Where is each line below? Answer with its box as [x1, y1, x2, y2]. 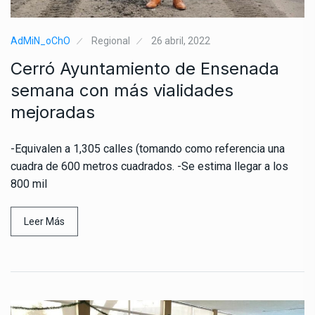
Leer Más [24, 215, 65, 227]
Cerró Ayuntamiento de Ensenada [11, 58, 279, 79]
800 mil [11, 176, 47, 191]
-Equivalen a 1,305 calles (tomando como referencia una [11, 141, 285, 155]
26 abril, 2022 [151, 34, 210, 46]
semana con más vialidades [11, 79, 233, 101]
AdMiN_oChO [11, 34, 70, 46]
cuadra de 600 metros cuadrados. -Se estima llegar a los [11, 159, 288, 173]
